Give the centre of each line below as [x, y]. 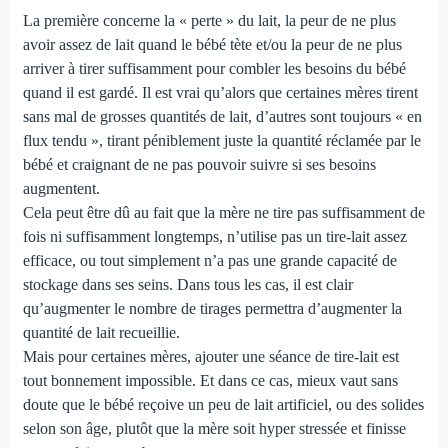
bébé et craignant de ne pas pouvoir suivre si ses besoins [199, 164]
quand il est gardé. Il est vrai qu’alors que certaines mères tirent [220, 92]
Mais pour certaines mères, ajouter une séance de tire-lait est [210, 356]
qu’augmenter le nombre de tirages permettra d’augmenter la [212, 308]
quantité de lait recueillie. [101, 332]
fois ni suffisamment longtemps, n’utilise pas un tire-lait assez [214, 236]
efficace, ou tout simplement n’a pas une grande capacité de [209, 260]
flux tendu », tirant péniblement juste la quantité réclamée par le [221, 140]
